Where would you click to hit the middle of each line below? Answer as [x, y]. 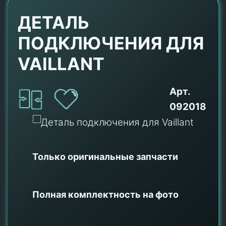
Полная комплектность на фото [105, 194]
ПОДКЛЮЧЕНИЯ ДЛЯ [111, 43]
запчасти [157, 156]
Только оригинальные [84, 156]
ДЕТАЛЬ [53, 22]
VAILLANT [61, 64]
